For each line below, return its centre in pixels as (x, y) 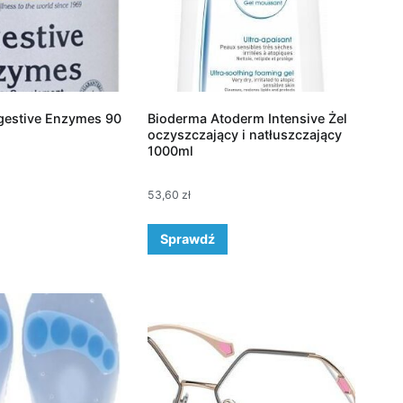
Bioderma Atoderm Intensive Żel (247, 119)
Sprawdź (187, 238)
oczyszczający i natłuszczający (244, 135)
